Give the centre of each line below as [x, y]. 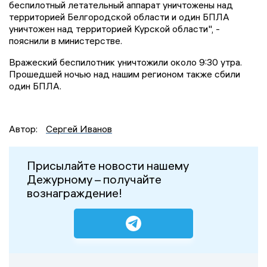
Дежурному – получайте [94, 179]
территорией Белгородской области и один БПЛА [119, 17]
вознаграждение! [74, 193]
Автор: [24, 129]
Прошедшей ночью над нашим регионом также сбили [125, 74]
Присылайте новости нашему [108, 166]
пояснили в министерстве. [66, 41]
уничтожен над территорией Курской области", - [114, 29]
